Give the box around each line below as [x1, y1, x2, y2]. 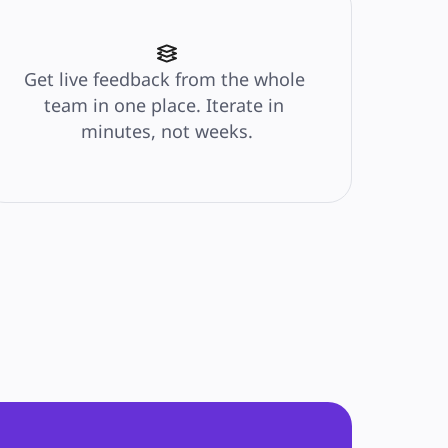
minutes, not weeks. [80, 119, 253, 143]
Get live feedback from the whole [23, 67, 305, 91]
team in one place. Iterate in [44, 93, 285, 117]
